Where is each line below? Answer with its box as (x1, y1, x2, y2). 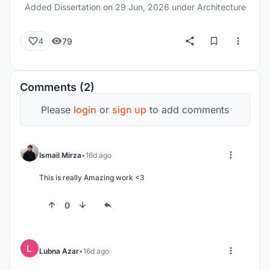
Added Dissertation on (24, 2, 115, 12)
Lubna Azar (39, 246, 79, 256)
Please (41, 104, 74, 116)
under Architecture (169, 2, 246, 12)
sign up (112, 104, 146, 116)
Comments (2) (20, 81, 95, 93)
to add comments (146, 104, 229, 116)
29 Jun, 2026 (115, 2, 169, 12)
